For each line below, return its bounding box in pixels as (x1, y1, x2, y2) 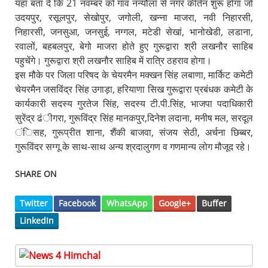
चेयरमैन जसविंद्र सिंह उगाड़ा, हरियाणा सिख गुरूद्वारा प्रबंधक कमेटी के (14, 82, 254, 96)
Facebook (58, 197, 96, 209)
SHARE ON (14, 168, 57, 180)
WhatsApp (106, 197, 148, 209)
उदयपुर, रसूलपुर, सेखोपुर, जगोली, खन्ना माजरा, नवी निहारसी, (14, 10, 254, 24)
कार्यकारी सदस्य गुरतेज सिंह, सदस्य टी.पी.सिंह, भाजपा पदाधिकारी (14, 96, 254, 110)
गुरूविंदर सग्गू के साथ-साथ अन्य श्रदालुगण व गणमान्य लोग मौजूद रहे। (14, 139, 251, 153)
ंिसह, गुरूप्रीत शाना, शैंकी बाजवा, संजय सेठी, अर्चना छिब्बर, (14, 125, 254, 139)
